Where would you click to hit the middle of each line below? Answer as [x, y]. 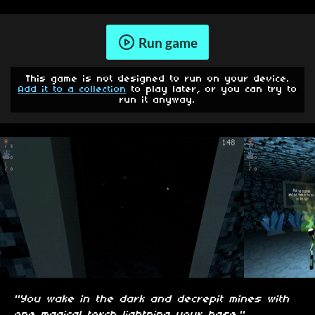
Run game [168, 42]
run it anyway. [157, 101]
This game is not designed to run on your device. [157, 79]
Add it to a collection [72, 90]
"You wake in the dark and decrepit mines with [152, 300]
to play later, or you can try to [212, 90]
